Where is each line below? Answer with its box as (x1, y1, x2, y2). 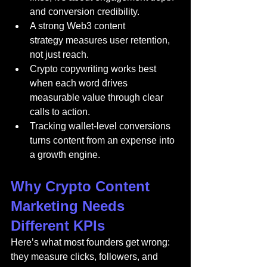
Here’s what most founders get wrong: (11, 237, 172, 247)
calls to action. (30, 107, 90, 117)
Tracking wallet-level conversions (30, 121, 173, 131)
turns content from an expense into (30, 135, 177, 145)
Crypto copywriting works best (30, 64, 159, 74)
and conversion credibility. (30, 7, 139, 17)
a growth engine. (30, 150, 100, 160)
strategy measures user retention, (30, 35, 172, 45)
